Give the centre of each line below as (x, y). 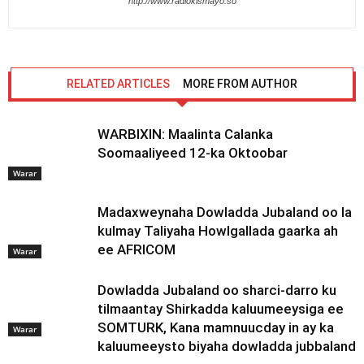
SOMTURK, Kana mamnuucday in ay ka (216, 327)
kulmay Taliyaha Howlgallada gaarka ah (218, 230)
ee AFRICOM (136, 249)
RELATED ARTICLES (118, 83)
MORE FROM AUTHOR (240, 83)
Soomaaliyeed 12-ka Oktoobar (193, 152)
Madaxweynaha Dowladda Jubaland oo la (225, 212)
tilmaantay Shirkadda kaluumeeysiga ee (221, 308)
